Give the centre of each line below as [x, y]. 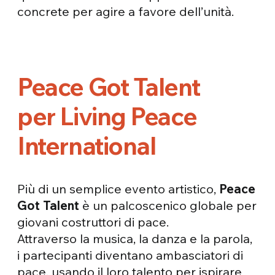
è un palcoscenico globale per [168, 206]
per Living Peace [107, 116]
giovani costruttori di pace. [93, 222]
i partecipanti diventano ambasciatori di [130, 255]
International [87, 146]
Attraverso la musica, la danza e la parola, [135, 239]
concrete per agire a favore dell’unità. [126, 11]
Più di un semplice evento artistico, [118, 189]
